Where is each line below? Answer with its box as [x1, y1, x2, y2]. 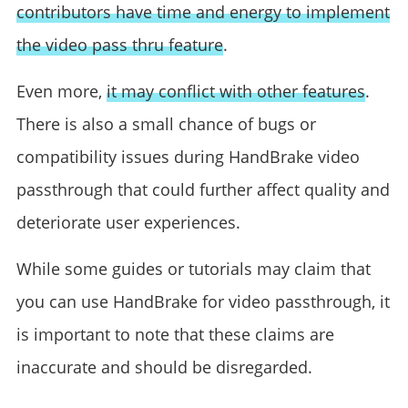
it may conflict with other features [106, 80, 365, 102]
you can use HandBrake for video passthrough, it [15, 291, 390, 312]
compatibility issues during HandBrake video [15, 146, 360, 168]
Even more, [15, 80, 107, 102]
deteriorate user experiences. [15, 211, 240, 233]
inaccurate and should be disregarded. [15, 356, 312, 378]
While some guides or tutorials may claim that [15, 258, 371, 280]
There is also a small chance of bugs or [15, 113, 316, 135]
